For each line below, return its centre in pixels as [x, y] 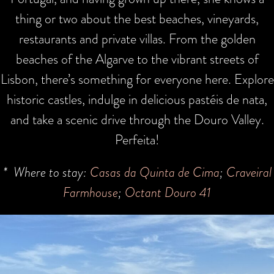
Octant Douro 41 [168, 192]
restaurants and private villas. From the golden [137, 39]
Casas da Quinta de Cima [154, 172]
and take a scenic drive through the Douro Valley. [137, 119]
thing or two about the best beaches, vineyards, [137, 18]
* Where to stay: [46, 172]
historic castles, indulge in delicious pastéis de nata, [137, 99]
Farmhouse [91, 192]
